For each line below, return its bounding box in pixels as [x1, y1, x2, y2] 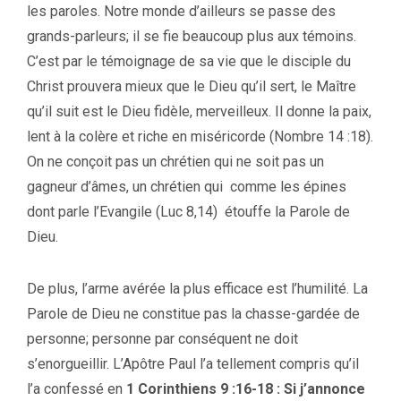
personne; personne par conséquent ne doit [27, 329, 298, 347]
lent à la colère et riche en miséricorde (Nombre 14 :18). [27, 127, 373, 145]
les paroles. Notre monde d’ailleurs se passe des [27, 2, 336, 20]
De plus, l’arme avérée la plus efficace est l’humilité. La [27, 279, 368, 297]
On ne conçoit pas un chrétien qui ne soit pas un [27, 152, 324, 170]
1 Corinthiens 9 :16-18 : [126, 380, 284, 397]
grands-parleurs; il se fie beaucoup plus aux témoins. [27, 27, 356, 45]
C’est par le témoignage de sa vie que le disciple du [27, 52, 351, 70]
